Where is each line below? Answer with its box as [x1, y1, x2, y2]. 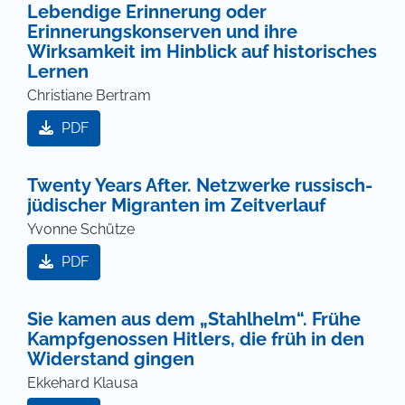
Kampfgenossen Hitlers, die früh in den [27, 328, 364, 351]
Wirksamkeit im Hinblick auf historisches [27, 41, 377, 63]
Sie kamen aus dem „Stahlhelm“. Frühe [27, 308, 361, 331]
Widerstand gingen [27, 348, 194, 371]
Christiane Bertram [27, 87, 151, 105]
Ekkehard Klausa [27, 374, 138, 392]
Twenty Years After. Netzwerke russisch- [27, 174, 372, 197]
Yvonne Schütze [27, 221, 135, 239]
